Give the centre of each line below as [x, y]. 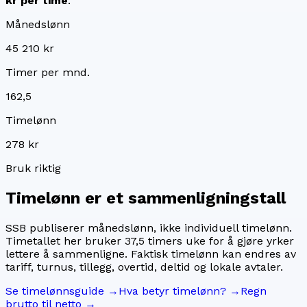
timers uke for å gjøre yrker [219, 241]
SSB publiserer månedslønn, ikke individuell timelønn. [149, 228]
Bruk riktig [33, 169]
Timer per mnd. [48, 73]
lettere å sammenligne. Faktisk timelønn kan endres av [151, 254]
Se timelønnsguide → [62, 291]
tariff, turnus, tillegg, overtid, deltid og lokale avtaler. [144, 267]
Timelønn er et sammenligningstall [146, 198]
